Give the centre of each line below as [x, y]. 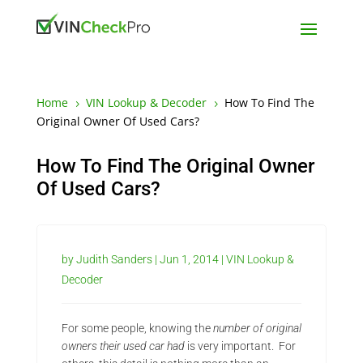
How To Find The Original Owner [175, 166]
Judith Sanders [114, 259]
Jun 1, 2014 [189, 259]
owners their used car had [123, 346]
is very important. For [240, 346]
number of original [257, 328]
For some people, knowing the [137, 328]
